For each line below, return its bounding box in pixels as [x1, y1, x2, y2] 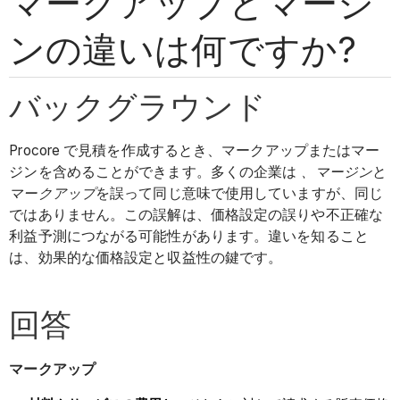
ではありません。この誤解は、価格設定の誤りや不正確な [9, 206, 383, 224]
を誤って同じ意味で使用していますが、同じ [96, 185, 383, 203]
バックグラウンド [9, 87, 267, 125]
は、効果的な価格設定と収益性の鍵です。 [9, 249, 283, 267]
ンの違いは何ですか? [9, 27, 356, 71]
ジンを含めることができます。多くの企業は [9, 163, 301, 181]
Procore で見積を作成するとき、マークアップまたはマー [9, 142, 380, 160]
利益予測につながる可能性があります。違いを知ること [9, 228, 369, 246]
